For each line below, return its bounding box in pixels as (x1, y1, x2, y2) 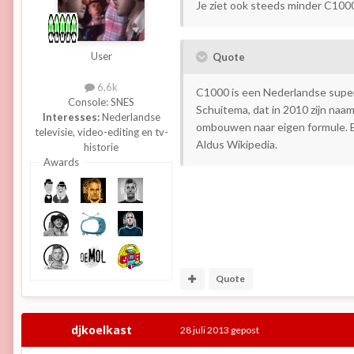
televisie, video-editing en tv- (34, 126, 168, 139)
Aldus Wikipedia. (196, 137, 277, 151)
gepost (229, 323, 259, 336)
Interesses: (42, 111, 100, 124)
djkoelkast (70, 322, 132, 337)
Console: (68, 96, 111, 109)
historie (84, 141, 119, 154)
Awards (43, 156, 79, 169)
